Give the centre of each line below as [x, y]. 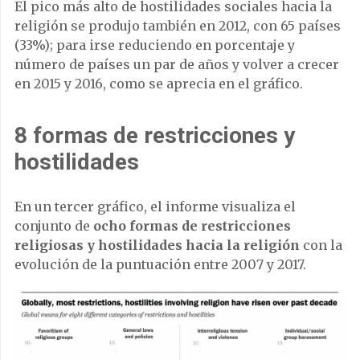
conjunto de [54, 226]
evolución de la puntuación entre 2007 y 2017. [160, 265]
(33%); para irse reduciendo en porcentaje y [155, 45]
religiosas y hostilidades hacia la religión [157, 245]
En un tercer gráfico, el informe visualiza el [155, 207]
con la [321, 245]
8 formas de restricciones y [155, 136]
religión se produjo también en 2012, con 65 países [178, 26]
